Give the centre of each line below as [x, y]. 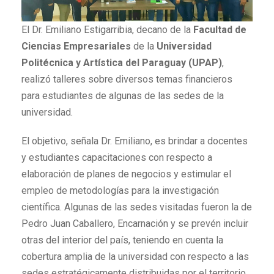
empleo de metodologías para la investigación [120, 191]
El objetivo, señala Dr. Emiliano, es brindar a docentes [135, 141]
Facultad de [220, 30]
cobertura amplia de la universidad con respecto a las [135, 257]
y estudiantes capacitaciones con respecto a [117, 157]
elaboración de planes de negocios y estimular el [126, 174]
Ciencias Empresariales [76, 46]
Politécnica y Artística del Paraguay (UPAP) [122, 63]
